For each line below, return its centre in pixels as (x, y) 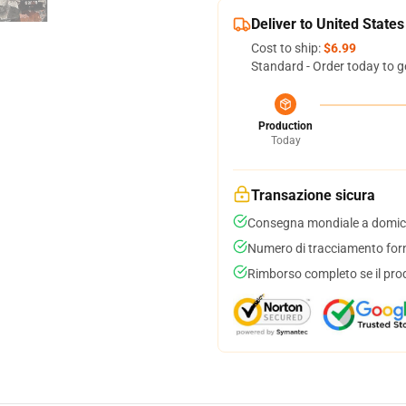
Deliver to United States (328, 24)
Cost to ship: (287, 48)
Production (285, 126)
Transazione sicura (313, 195)
